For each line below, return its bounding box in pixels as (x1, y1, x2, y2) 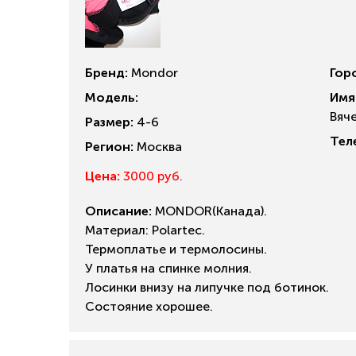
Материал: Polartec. (85, 222, 205, 238)
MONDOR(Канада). (152, 203, 267, 219)
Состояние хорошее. (85, 299, 213, 314)
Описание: (85, 203, 152, 219)
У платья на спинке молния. (85, 261, 252, 276)
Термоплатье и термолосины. (85, 242, 267, 257)
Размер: (85, 114, 133, 130)
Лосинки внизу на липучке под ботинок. (85, 280, 329, 295)
